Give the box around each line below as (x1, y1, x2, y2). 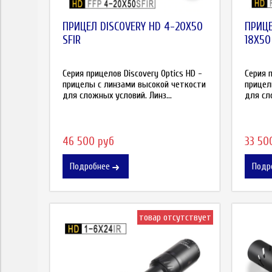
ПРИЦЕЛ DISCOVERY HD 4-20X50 (63, 19, 203, 33)
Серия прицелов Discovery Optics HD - (63, 67, 202, 79)
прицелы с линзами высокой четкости (63, 78, 206, 90)
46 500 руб (63, 135, 114, 149)
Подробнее (70, 161, 110, 172)
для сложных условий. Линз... (63, 89, 172, 101)
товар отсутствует (139, 212, 211, 223)
